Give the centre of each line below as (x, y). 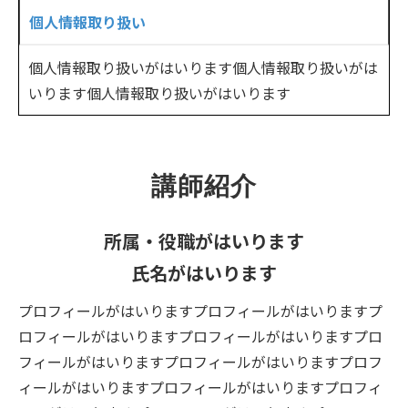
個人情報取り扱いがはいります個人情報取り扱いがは (203, 67)
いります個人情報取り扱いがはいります (159, 93)
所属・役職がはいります (204, 241)
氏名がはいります (204, 273)
